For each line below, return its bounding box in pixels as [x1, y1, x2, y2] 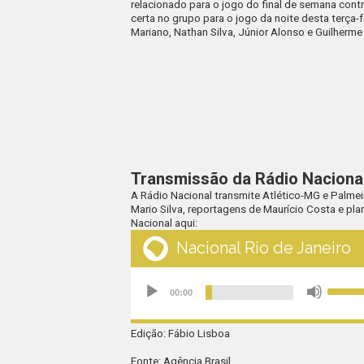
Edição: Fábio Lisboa [131, 327, 231, 340]
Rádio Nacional [141, 189, 213, 202]
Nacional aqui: [131, 217, 198, 230]
